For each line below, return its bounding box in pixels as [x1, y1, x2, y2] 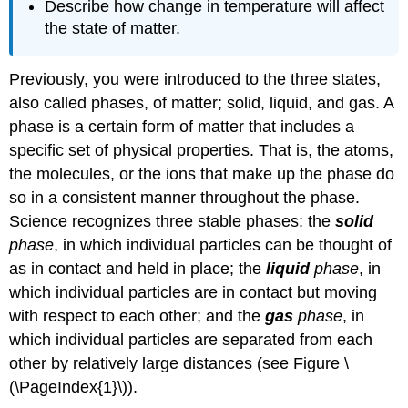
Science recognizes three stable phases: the [9, 212, 336, 231]
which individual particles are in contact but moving [9, 283, 378, 302]
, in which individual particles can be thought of [54, 236, 393, 255]
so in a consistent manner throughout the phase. [9, 189, 361, 208]
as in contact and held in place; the [9, 260, 267, 279]
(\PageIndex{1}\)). [9, 378, 138, 397]
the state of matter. [45, 18, 181, 37]
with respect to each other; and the [9, 307, 266, 326]
